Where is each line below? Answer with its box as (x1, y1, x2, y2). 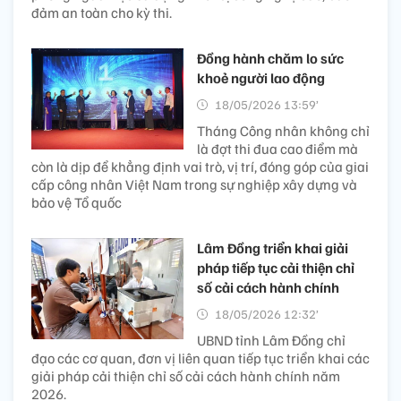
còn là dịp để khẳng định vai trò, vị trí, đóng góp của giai (31, 157, 369, 175)
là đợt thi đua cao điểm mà (197, 139, 358, 158)
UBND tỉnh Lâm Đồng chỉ (197, 330, 346, 349)
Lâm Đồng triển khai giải (197, 238, 348, 257)
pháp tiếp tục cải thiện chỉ (197, 258, 354, 277)
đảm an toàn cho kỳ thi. (31, 3, 172, 21)
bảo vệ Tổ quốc (31, 192, 122, 211)
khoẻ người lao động (197, 68, 325, 87)
